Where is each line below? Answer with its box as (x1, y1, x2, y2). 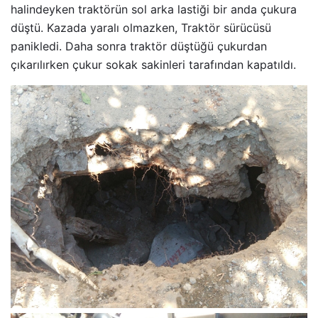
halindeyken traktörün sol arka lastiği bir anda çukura (11, 2, 297, 16)
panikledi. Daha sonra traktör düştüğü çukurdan (11, 39, 267, 53)
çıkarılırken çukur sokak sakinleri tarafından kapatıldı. (11, 57, 296, 72)
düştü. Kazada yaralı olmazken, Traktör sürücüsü (11, 21, 271, 35)
